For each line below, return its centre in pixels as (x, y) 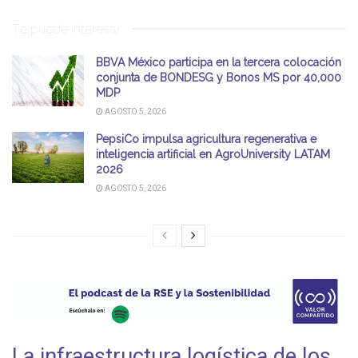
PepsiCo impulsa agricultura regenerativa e (206, 139)
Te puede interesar (66, 28)
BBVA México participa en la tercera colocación (219, 62)
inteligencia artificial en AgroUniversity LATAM (213, 154)
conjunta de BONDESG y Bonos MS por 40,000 (219, 77)
